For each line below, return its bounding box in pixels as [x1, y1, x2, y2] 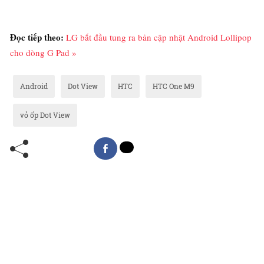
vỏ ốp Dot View [20, 110, 70, 120]
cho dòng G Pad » [10, 46, 77, 58]
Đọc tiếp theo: [10, 30, 66, 44]
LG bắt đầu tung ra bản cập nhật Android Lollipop [66, 31, 252, 43]
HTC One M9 [153, 81, 194, 91]
